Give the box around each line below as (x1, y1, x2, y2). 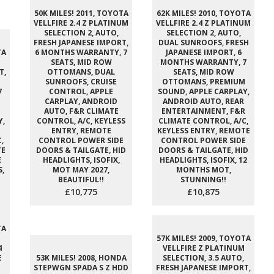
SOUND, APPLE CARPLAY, (157, 86, 250, 97)
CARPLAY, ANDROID (45, 96, 117, 106)
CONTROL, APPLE (49, 86, 113, 97)
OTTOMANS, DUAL (47, 67, 115, 77)
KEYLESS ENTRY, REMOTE (157, 125, 250, 136)
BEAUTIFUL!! (58, 174, 104, 185)
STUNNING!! (180, 174, 226, 185)
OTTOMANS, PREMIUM (161, 76, 245, 87)
